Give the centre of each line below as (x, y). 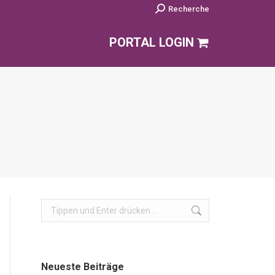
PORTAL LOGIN (152, 42)
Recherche (189, 9)
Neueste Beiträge (83, 267)
